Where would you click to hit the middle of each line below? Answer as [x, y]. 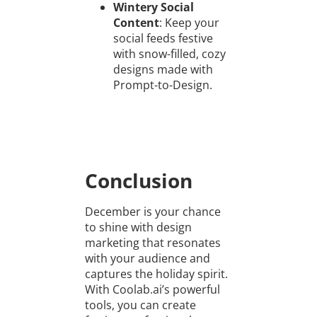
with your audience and [147, 259]
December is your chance [152, 212]
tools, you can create [140, 305]
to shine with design [138, 227]
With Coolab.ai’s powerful [152, 290]
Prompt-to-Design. [162, 85]
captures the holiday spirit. [156, 274]
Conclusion [138, 181]
